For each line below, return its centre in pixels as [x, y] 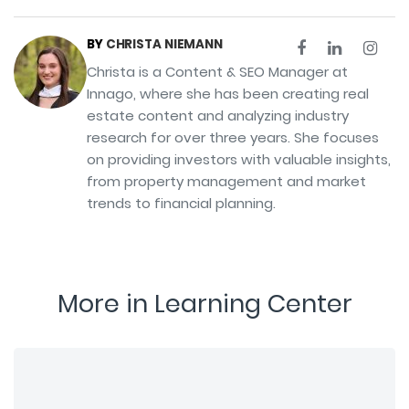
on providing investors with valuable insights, [239, 159]
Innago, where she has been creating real [228, 93]
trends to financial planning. [181, 203]
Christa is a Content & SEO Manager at [217, 71]
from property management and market [226, 181]
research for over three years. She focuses [233, 137]
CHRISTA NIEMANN [164, 44]
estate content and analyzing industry [218, 115]
